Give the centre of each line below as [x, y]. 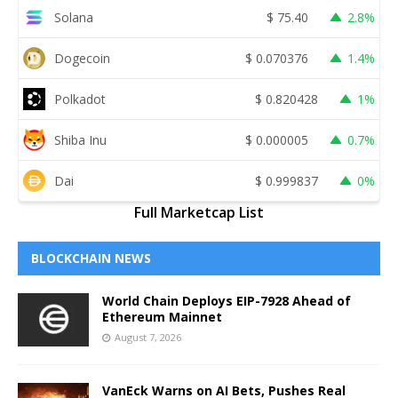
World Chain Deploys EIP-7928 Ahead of [227, 301]
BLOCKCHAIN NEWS [91, 259]
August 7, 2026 [148, 338]
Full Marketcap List [199, 213]
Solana [74, 17]
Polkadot [80, 99]
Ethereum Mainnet [162, 317]
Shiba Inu [80, 139]
